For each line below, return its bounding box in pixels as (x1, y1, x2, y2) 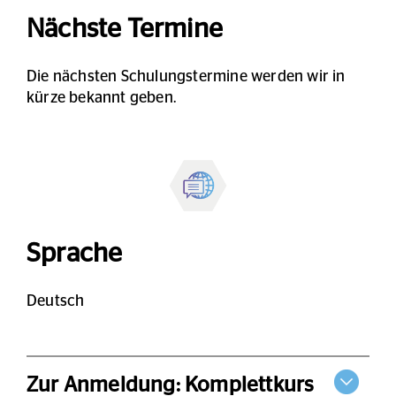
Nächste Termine (27, 16, 223, 43)
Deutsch (27, 293, 85, 309)
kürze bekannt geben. (27, 89, 176, 106)
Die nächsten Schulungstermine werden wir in (27, 68, 346, 85)
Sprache (27, 240, 123, 267)
